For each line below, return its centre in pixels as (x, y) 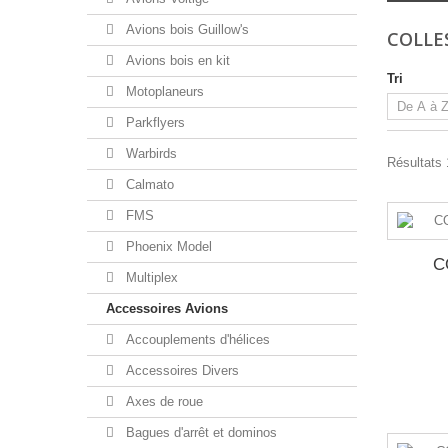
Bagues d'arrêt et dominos (199, 432)
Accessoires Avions (167, 308)
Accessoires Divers (180, 370)
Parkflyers (153, 122)
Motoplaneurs (163, 91)
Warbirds (149, 153)
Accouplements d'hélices (196, 339)
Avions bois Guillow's (185, 29)
